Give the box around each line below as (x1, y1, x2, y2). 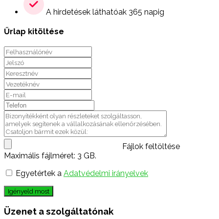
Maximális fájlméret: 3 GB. (4, 151, 96, 161)
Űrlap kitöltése (4, 27, 64, 37)
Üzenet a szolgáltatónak (4, 206, 113, 217)
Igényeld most (8, 187, 49, 196)
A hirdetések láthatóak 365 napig (44, 7, 164, 17)
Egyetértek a (16, 169, 64, 178)
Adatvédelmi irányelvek (64, 169, 148, 178)
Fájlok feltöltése (122, 142, 180, 152)
